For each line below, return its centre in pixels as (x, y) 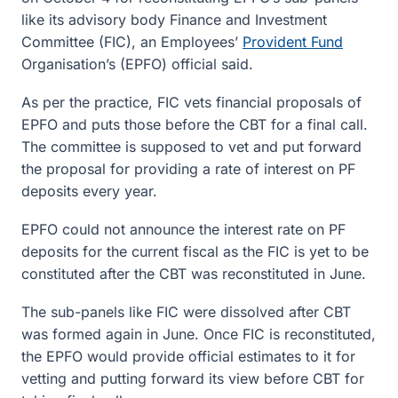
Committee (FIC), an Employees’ (132, 42)
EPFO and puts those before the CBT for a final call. (195, 124)
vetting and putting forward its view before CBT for (193, 378)
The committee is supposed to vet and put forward (191, 147)
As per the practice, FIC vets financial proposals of (191, 102)
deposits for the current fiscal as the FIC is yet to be (195, 251)
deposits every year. (89, 191)
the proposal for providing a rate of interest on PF (188, 169)
